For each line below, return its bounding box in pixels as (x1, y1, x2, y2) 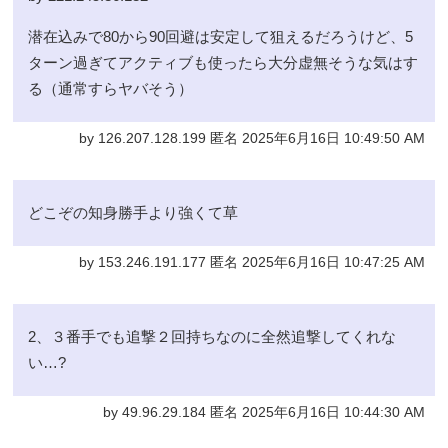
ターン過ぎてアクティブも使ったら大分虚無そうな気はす (28, 54, 419, 72)
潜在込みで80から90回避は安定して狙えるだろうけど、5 (28, 28, 414, 46)
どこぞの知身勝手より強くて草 (28, 204, 239, 222)
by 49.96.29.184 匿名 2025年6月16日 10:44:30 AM (102, 405, 425, 421)
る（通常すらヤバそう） (28, 80, 194, 98)
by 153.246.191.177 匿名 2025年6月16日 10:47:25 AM (78, 255, 425, 271)
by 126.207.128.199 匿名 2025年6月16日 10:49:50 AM (78, 131, 425, 147)
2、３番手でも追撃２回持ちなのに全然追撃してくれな (28, 328, 397, 346)
